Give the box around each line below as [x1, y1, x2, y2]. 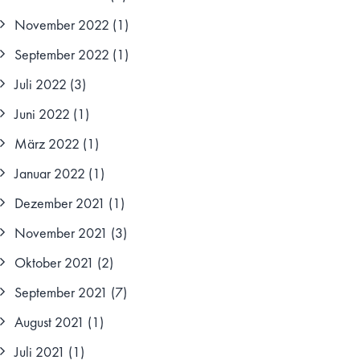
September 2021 [14, 283, 108, 301]
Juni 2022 [14, 104, 70, 123]
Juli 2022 [14, 75, 67, 93]
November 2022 [14, 15, 109, 34]
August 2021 [14, 313, 84, 331]
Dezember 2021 [14, 194, 105, 212]
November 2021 [14, 223, 108, 242]
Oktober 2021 [14, 253, 94, 272]
